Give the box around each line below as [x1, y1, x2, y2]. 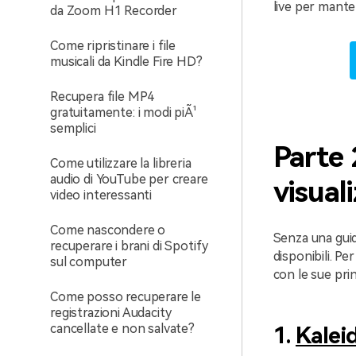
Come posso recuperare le [50, 289, 202, 304]
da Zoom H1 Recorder [50, 3, 177, 18]
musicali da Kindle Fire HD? [50, 54, 203, 69]
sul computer [50, 254, 128, 269]
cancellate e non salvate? [50, 321, 195, 336]
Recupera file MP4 [50, 89, 155, 104]
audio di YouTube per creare [50, 172, 208, 187]
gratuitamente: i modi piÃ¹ [50, 105, 196, 120]
